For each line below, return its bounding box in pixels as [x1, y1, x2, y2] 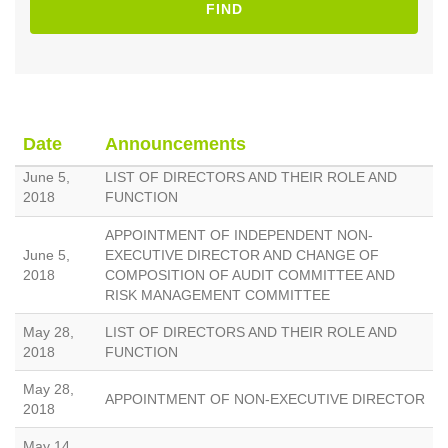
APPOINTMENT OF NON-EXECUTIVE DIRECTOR [105, 391, 425, 408]
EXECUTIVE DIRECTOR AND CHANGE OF [105, 247, 379, 264]
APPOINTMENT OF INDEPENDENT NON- [105, 227, 373, 244]
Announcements [105, 134, 246, 155]
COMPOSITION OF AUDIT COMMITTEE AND [105, 267, 395, 284]
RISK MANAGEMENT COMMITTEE [105, 287, 330, 304]
